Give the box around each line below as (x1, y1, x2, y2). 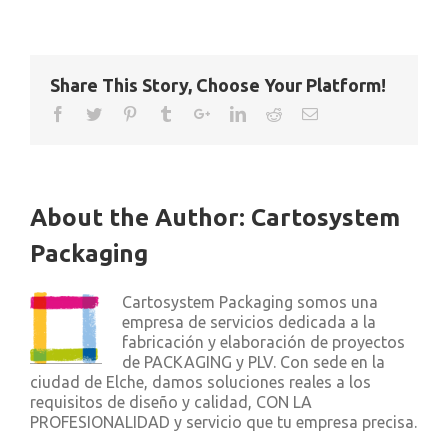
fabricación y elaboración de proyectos (122, 333, 405, 351)
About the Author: (30, 204, 251, 231)
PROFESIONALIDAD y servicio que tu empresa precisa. (30, 413, 417, 431)
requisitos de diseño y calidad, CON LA (30, 393, 312, 411)
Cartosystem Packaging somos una (122, 293, 378, 311)
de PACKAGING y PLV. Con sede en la (122, 353, 385, 371)
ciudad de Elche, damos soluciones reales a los (30, 373, 371, 391)
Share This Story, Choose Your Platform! (50, 75, 386, 95)
